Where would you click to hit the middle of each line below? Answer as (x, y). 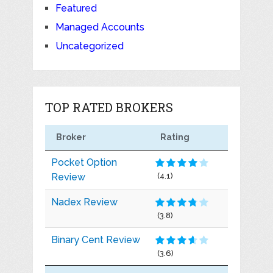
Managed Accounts (100, 27)
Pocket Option (84, 162)
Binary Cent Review (95, 239)
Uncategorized (89, 46)
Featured (76, 8)
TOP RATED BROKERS (109, 107)
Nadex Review (84, 202)
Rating (175, 137)
